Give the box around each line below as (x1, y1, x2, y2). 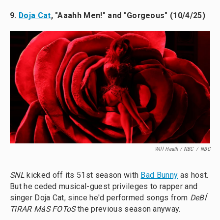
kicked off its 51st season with (24, 170, 141, 180)
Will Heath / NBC (154, 146, 193, 152)
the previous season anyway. (75, 204, 181, 214)
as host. (178, 170, 209, 180)
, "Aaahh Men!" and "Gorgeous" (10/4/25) (51, 10, 205, 20)
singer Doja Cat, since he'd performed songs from (10, 193, 190, 202)
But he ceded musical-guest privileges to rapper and (10, 182, 198, 191)
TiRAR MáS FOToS (10, 204, 76, 214)
